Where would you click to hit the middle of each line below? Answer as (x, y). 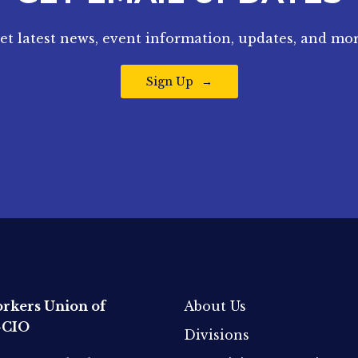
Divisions (216, 335)
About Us (215, 306)
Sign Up (169, 81)
